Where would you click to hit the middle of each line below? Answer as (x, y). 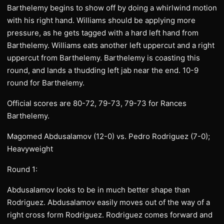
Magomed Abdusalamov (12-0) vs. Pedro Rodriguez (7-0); (108, 136)
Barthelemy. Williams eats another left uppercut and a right (111, 45)
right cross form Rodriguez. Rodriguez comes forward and (110, 215)
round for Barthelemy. (46, 83)
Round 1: (22, 169)
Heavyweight (30, 149)
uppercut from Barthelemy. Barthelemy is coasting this (103, 58)
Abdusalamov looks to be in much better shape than (98, 190)
